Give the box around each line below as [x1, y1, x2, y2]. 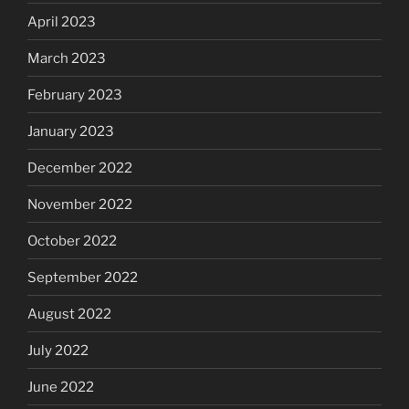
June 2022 [27, 378, 94, 395]
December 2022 [27, 159, 132, 176]
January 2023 [27, 122, 114, 140]
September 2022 [27, 268, 138, 286]
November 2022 [27, 195, 132, 213]
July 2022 [27, 341, 89, 359]
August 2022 [27, 305, 111, 322]
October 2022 [27, 232, 117, 249]
